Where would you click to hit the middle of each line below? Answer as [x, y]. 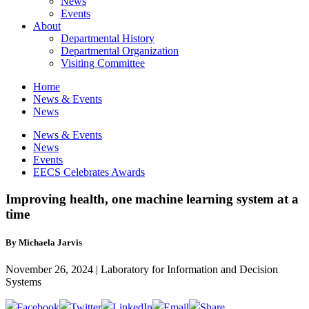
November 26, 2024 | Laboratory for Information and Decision [142, 270]
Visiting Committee [103, 63]
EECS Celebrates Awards [89, 172]
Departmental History [108, 38]
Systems [23, 282]
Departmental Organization [120, 51]
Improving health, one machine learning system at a [152, 199]
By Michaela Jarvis [44, 242]
